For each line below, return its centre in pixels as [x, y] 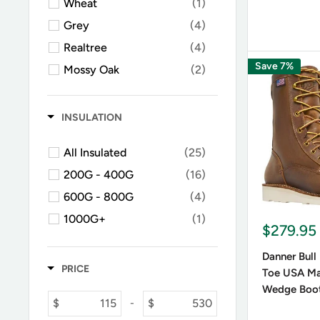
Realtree [85, 47]
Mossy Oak [91, 69]
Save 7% [274, 66]
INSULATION [92, 117]
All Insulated [95, 152]
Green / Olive [98, 91]
